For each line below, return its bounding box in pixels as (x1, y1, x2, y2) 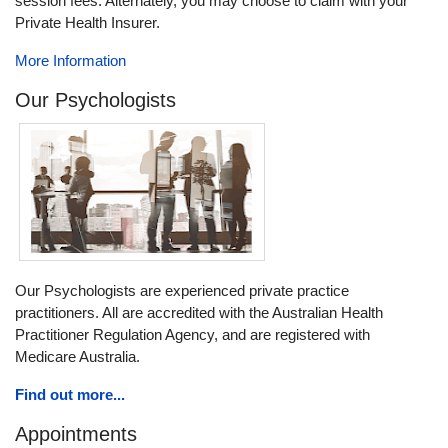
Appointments (15, 423, 137, 445)
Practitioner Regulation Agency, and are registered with (15, 326, 370, 343)
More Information (15, 52, 126, 69)
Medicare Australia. (15, 348, 140, 365)
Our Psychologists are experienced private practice (15, 282, 349, 299)
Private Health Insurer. (15, 14, 160, 31)
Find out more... (15, 386, 125, 403)
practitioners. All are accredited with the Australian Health (15, 304, 383, 321)
